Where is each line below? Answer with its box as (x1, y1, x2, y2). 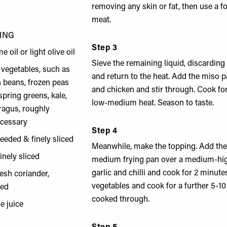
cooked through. (92, 196, 150, 204)
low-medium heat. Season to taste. (92, 99, 214, 107)
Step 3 (92, 44, 118, 52)
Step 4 (92, 127, 118, 135)
